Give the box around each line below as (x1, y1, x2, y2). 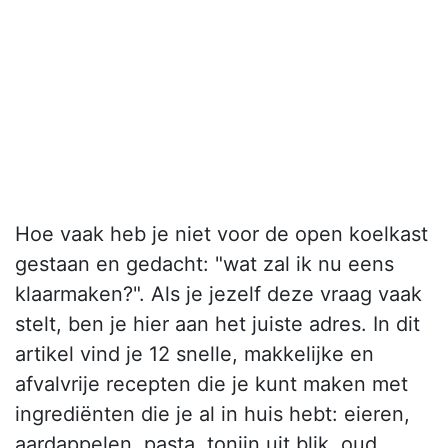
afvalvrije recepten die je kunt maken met (15, 372, 408, 397)
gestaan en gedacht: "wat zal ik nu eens (15, 252, 394, 277)
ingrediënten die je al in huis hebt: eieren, (15, 402, 410, 427)
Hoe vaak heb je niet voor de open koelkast (15, 222, 428, 247)
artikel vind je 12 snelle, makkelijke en (15, 342, 374, 367)
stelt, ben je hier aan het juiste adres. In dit (15, 312, 420, 337)
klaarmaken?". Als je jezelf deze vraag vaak (15, 282, 422, 307)
